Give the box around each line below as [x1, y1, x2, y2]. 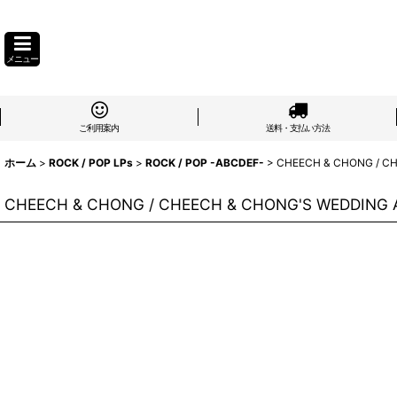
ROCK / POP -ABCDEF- [145, 156, 264, 169]
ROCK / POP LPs [49, 156, 133, 169]
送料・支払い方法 [265, 122, 330, 133]
